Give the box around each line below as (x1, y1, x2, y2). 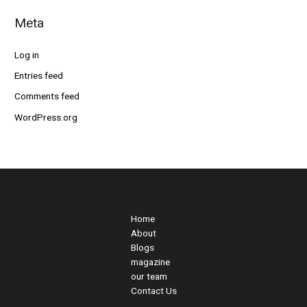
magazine (130, 256, 170, 268)
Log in (14, 49, 40, 60)
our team (130, 271, 167, 282)
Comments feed (14, 90, 80, 102)
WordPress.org (14, 111, 78, 123)
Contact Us (130, 285, 177, 297)
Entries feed (14, 70, 64, 82)
